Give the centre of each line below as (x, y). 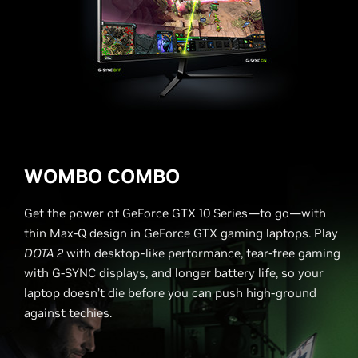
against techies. (70, 313)
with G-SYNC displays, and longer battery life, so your (174, 273)
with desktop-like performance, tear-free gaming (202, 253)
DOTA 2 (44, 253)
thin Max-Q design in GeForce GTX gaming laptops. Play (181, 233)
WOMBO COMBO (102, 176)
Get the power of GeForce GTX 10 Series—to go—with (175, 213)
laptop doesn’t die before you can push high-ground (170, 293)
